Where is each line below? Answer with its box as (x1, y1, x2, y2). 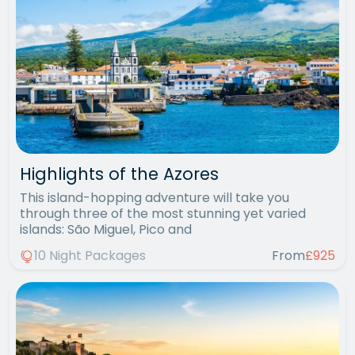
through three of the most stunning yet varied (20, 204, 306, 223)
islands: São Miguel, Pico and (20, 220, 192, 239)
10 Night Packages (34, 246, 146, 265)
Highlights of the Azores (20, 162, 219, 186)
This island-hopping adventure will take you (20, 189, 289, 208)
